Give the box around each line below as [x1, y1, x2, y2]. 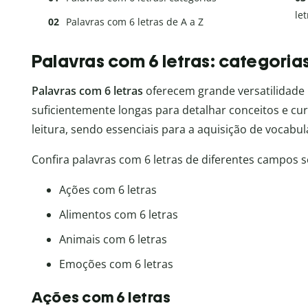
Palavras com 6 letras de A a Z [66, 14, 203, 28]
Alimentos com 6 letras [59, 207, 178, 223]
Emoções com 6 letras [59, 256, 173, 272]
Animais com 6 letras [59, 232, 167, 247]
